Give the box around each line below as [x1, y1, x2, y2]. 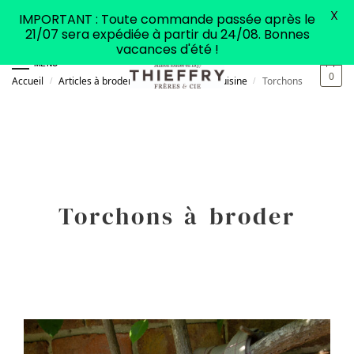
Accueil [12, 74, 43, 88]
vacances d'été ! [115, 40, 219, 58]
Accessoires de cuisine [147, 74, 247, 88]
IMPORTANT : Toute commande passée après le [19, 10, 315, 28]
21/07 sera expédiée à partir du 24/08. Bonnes [24, 25, 310, 43]
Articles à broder [58, 74, 133, 88]
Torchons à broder [58, 200, 296, 232]
